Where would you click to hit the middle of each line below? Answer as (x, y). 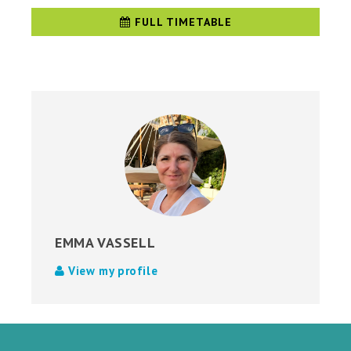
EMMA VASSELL (105, 243)
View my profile (111, 271)
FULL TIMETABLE (181, 22)
